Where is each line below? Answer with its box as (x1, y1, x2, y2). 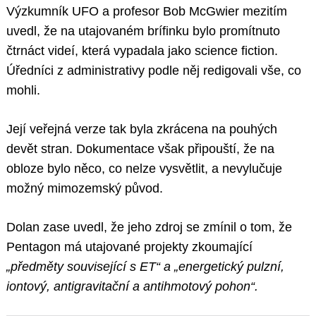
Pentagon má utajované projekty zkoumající (6, 240, 253, 255)
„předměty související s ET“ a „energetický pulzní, (6, 260, 284, 274)
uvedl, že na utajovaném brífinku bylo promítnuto (6, 24, 280, 39)
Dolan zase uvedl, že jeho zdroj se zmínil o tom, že (6, 220, 292, 235)
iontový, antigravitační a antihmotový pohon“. (6, 279, 258, 294)
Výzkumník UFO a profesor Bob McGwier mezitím (6, 4, 287, 19)
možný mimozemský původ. (6, 181, 163, 196)
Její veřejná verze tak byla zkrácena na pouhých (6, 122, 277, 137)
